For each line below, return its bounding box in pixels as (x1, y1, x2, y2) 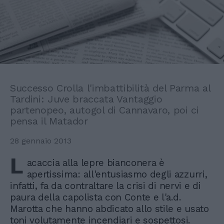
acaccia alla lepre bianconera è (26, 157, 164, 169)
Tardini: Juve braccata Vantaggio (10, 93, 162, 105)
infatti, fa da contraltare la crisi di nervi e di (10, 180, 201, 192)
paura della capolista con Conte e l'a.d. (10, 191, 181, 203)
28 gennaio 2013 (10, 136, 71, 146)
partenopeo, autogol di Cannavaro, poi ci (10, 104, 199, 116)
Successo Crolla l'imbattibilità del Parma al (10, 82, 210, 94)
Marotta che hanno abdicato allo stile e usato (10, 203, 209, 215)
